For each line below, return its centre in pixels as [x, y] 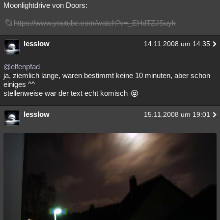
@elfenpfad [22, 67]
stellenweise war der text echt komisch [67, 93]
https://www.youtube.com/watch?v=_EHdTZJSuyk [95, 23]
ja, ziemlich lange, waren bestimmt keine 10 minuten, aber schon [107, 75]
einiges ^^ [19, 84]
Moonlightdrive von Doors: [45, 5]
